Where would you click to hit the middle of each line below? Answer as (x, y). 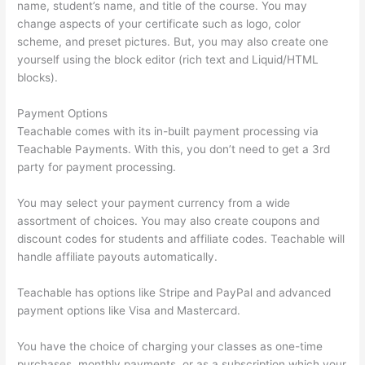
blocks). (38, 78)
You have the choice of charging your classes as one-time (170, 346)
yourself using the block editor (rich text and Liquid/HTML (168, 60)
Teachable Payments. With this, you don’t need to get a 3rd (174, 149)
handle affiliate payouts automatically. (118, 256)
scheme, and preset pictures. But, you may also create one (173, 42)
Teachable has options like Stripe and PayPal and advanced (174, 292)
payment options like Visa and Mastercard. (129, 310)
